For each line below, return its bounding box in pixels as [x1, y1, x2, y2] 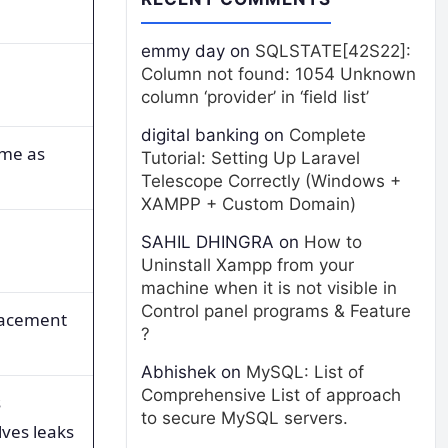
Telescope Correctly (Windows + [141, 171, 401, 191]
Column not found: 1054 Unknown [141, 64, 416, 84]
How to [304, 232, 362, 252]
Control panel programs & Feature [141, 301, 411, 321]
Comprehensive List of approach [141, 385, 401, 405]
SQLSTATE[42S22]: [255, 41, 411, 61]
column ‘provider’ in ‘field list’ [141, 87, 369, 107]
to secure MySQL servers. [141, 408, 348, 428]
